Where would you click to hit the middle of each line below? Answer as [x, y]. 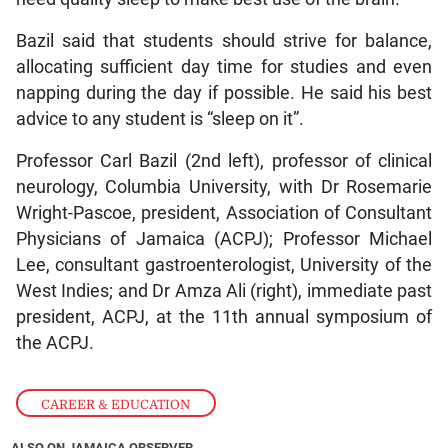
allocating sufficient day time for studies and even [224, 66]
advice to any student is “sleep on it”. [159, 118]
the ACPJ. [54, 342]
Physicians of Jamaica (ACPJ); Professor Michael [224, 238]
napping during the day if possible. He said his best [224, 92]
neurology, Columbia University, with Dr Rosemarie [224, 186]
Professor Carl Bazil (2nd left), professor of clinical [224, 160]
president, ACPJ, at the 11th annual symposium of [224, 316]
